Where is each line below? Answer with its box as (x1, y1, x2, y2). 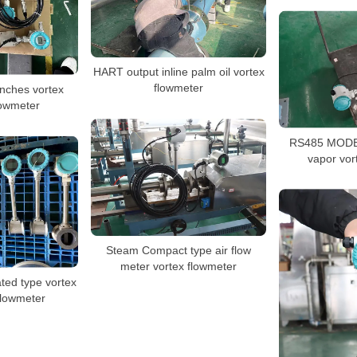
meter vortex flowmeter (120, 259, 237, 273)
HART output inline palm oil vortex (92, 65, 265, 79)
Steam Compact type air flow (106, 243, 251, 257)
